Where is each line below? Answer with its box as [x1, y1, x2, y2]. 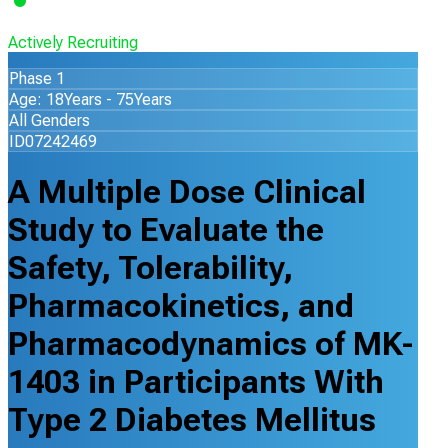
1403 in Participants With [8, 363, 384, 402]
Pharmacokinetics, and [8, 287, 354, 326]
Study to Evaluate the [8, 211, 324, 250]
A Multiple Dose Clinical [8, 173, 366, 212]
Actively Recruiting [8, 33, 138, 52]
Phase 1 [9, 69, 65, 88]
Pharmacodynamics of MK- [8, 325, 413, 364]
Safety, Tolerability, [8, 249, 293, 288]
